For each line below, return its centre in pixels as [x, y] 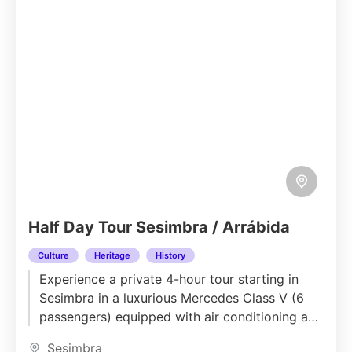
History [170, 255]
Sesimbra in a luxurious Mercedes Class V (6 [172, 298]
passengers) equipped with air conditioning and [181, 317]
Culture [53, 255]
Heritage [112, 255]
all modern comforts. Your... [122, 335]
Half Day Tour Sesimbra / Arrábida [159, 227]
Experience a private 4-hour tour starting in [169, 279]
